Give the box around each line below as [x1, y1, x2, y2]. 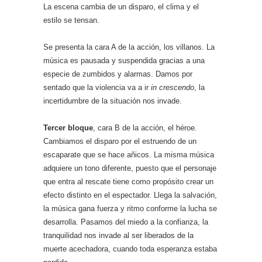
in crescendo [151, 83, 194, 92]
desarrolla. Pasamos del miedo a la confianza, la [43, 218, 208, 226]
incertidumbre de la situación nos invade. [43, 96, 182, 105]
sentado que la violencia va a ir [43, 83, 151, 92]
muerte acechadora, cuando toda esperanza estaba [43, 244, 217, 253]
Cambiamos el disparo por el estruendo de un [43, 137, 196, 146]
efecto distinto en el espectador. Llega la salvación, [43, 191, 217, 199]
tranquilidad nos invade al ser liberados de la [43, 231, 194, 240]
